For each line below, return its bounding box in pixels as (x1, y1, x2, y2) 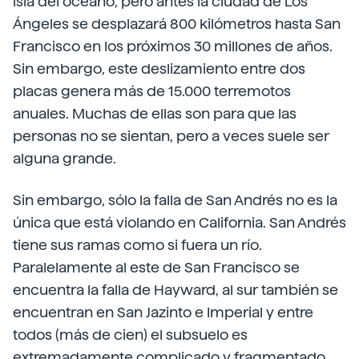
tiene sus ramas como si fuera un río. (13, 236, 262, 253)
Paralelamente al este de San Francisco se (13, 259, 300, 276)
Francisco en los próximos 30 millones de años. (13, 38, 333, 54)
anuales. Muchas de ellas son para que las (13, 105, 296, 122)
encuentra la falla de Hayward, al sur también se (13, 281, 338, 298)
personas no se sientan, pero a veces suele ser (13, 127, 329, 144)
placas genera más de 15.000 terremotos (13, 83, 291, 99)
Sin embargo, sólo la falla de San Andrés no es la (13, 192, 337, 208)
